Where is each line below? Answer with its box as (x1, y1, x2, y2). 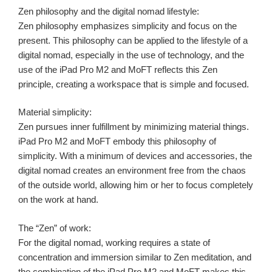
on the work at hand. (18, 194, 98, 205)
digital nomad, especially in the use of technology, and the (18, 49, 244, 60)
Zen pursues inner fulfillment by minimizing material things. (18, 121, 249, 132)
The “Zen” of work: (18, 222, 91, 233)
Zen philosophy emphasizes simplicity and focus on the (18, 20, 237, 31)
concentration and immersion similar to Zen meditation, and (18, 251, 251, 262)
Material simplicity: (18, 107, 92, 118)
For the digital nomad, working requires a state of (18, 237, 210, 248)
